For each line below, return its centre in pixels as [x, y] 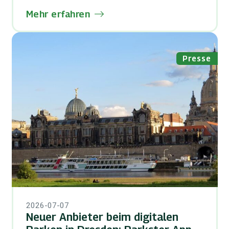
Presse [197, 58]
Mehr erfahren [58, 14]
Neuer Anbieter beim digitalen [102, 216]
